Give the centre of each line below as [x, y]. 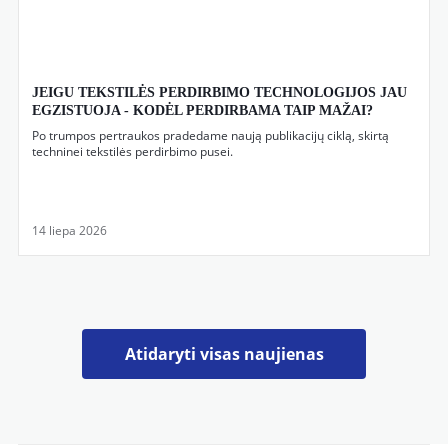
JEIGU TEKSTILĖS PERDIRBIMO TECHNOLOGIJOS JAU [219, 92]
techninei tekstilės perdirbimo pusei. [134, 151]
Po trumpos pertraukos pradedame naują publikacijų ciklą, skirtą [210, 135]
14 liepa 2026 [69, 230]
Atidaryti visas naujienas [224, 354]
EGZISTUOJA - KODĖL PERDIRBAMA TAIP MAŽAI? [202, 110]
